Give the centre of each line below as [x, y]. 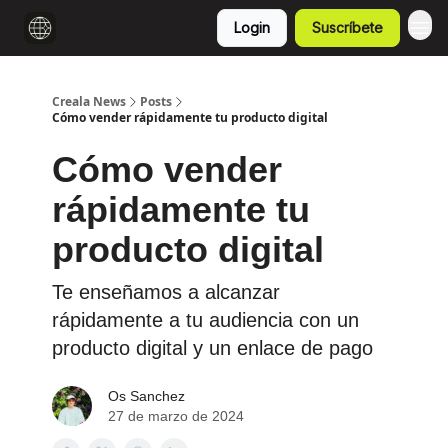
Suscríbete [347, 27]
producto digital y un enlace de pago [212, 348]
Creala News [89, 101]
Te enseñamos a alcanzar [166, 292]
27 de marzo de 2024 [176, 416]
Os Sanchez [146, 396]
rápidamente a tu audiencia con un [205, 320]
